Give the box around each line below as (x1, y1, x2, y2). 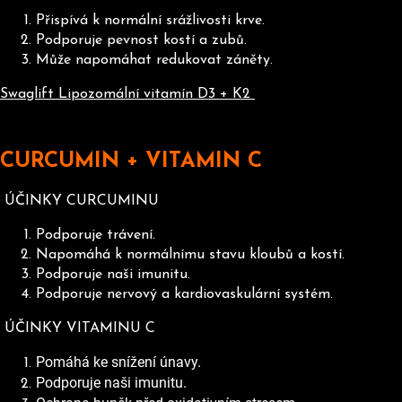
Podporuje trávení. (36, 228, 155, 243)
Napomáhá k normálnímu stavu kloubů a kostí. (36, 248, 345, 263)
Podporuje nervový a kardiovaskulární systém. (36, 287, 333, 302)
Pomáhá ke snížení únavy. (36, 354, 201, 371)
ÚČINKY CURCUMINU (4, 194, 159, 209)
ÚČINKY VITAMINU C (4, 321, 155, 336)
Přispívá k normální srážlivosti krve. (36, 13, 265, 28)
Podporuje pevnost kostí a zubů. (36, 32, 247, 48)
